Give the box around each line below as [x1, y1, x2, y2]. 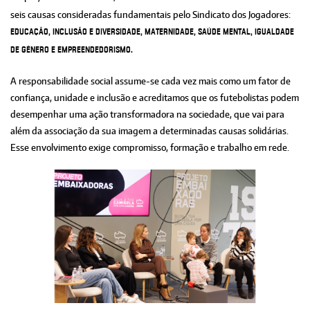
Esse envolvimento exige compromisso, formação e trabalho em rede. [10, 141, 289, 153]
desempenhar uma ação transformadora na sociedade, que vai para [10, 108, 284, 120]
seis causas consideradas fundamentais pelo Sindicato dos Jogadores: [10, 8, 291, 20]
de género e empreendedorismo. [10, 45, 133, 55]
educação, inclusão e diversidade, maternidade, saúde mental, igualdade [10, 27, 294, 37]
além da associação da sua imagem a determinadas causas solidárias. [10, 125, 289, 136]
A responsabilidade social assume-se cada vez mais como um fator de [10, 75, 291, 86]
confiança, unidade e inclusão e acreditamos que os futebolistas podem [10, 91, 299, 103]
